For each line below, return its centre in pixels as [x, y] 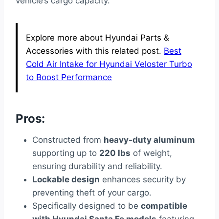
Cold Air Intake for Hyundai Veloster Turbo [109, 64]
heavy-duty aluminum [149, 140]
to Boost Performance [69, 77]
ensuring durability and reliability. [97, 166]
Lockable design [66, 179]
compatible [164, 206]
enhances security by [143, 179]
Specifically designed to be [87, 206]
